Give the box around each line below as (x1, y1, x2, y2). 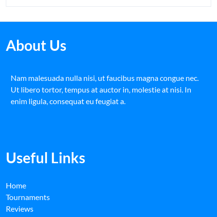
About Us (6, 36, 66, 54)
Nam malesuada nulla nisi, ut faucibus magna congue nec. (11, 73, 199, 82)
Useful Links (6, 149, 85, 166)
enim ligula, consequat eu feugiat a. (11, 96, 125, 106)
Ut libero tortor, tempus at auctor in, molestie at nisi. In (11, 85, 191, 94)
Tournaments (6, 192, 50, 201)
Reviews (6, 204, 33, 213)
